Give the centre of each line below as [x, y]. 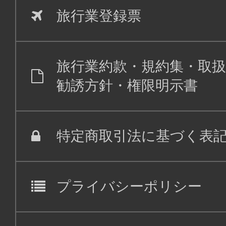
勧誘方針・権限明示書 [127, 85]
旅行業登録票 [99, 16]
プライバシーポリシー [129, 186]
